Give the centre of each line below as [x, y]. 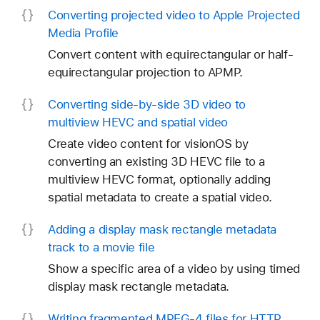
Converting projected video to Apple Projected [174, 15]
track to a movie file [101, 247]
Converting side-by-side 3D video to [146, 104]
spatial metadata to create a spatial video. [160, 197]
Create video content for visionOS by [148, 143]
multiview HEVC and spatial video [138, 122]
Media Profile [83, 32]
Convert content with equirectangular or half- [170, 54]
